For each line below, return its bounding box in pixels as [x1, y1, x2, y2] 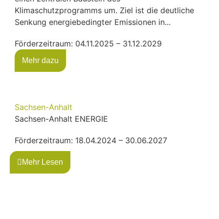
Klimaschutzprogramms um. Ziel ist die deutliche [15, 5, 194, 15]
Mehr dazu [22, 56, 59, 65]
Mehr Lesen [22, 157, 63, 166]
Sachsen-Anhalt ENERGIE [15, 113, 108, 124]
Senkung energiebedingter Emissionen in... [15, 17, 171, 27]
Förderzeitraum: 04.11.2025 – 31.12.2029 [15, 38, 162, 48]
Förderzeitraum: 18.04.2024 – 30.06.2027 [15, 135, 167, 145]
